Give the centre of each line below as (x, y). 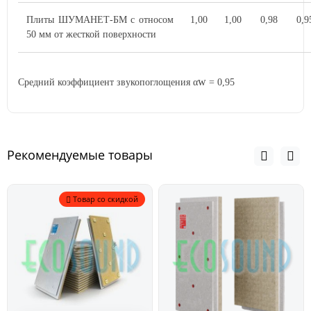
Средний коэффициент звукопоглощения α (108, 82)
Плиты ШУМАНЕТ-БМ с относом (100, 20)
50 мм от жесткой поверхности (91, 34)
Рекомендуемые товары (80, 155)
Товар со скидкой (106, 199)
